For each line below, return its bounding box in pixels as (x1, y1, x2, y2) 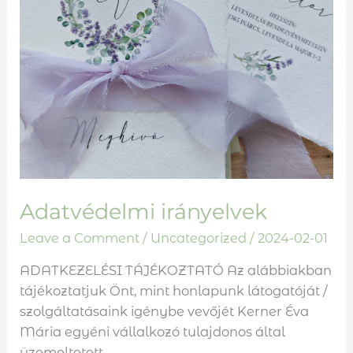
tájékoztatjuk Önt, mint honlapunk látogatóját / (20, 282, 329, 299)
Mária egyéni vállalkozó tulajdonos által (20, 323, 286, 340)
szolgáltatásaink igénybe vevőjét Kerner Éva (20, 303, 310, 319)
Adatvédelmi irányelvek (20, 199, 268, 225)
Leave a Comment (20, 229, 140, 246)
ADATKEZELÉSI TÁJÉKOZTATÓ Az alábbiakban (20, 262, 333, 278)
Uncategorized (150, 229, 247, 246)
